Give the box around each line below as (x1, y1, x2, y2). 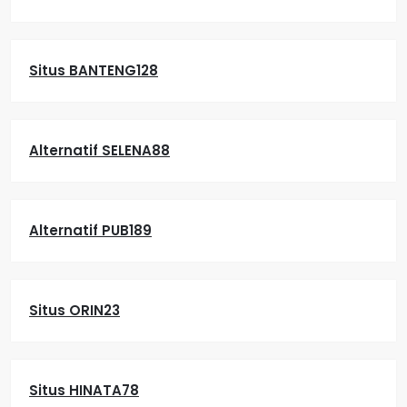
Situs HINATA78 (29, 381, 139, 400)
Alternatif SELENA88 (29, 141, 170, 160)
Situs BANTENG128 (29, 61, 158, 80)
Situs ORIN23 (29, 301, 120, 320)
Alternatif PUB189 (29, 221, 152, 240)
